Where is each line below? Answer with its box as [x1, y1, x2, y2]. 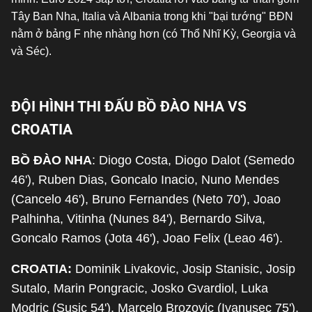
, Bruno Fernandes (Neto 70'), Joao [85, 192, 281, 206]
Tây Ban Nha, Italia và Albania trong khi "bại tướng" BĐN [11, 10, 293, 22]
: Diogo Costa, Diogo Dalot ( [92, 153, 248, 167]
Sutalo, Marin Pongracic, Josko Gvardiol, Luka [11, 281, 268, 295]
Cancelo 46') [15, 192, 85, 206]
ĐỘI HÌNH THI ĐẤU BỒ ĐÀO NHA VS [11, 97, 247, 115]
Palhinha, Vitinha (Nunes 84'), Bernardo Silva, [11, 212, 265, 226]
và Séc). [11, 45, 52, 57]
